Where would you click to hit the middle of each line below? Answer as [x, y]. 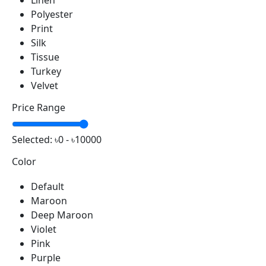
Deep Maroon [62, 215]
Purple [46, 258]
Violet [44, 229]
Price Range [39, 108]
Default [47, 187]
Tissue [45, 57]
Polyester [52, 15]
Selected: [33, 140]
